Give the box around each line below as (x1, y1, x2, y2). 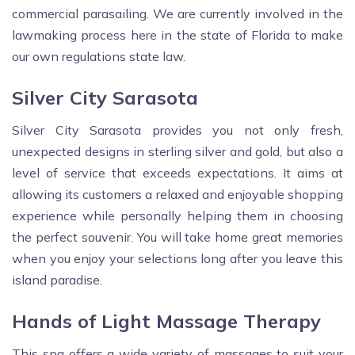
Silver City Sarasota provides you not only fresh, (12, 122, 343, 139)
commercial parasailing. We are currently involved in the (12, 6, 343, 22)
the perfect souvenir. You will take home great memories (12, 229, 343, 246)
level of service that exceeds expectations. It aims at (12, 165, 343, 181)
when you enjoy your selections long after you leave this (12, 250, 343, 267)
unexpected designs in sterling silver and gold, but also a (12, 143, 343, 160)
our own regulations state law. (12, 48, 185, 65)
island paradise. (12, 272, 102, 288)
